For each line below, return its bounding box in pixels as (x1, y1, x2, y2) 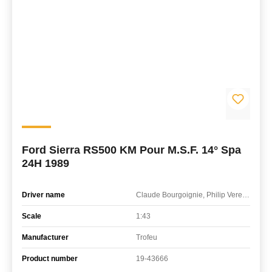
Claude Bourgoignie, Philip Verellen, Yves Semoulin (242, 190, 250, 199)
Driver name (22, 190, 65, 199)
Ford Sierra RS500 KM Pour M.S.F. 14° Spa (22, 143, 241, 156)
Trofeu (136, 233, 157, 242)
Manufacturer (22, 233, 69, 242)
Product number (22, 254, 78, 263)
